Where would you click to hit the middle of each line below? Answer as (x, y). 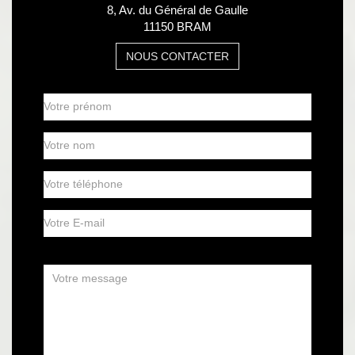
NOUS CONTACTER (177, 56)
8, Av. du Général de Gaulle (177, 10)
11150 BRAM (177, 26)
